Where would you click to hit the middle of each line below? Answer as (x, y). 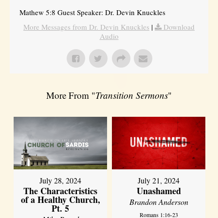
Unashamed (159, 191)
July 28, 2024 (61, 180)
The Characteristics (61, 191)
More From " (71, 95)
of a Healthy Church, (60, 199)
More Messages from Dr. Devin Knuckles (86, 27)
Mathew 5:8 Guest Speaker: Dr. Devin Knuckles (92, 12)
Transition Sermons (132, 95)
